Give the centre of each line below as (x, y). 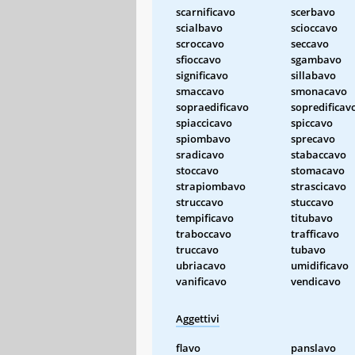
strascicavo (319, 186)
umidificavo (320, 265)
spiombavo (203, 138)
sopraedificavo (212, 107)
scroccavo (200, 43)
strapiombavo (211, 186)
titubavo (312, 218)
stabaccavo (319, 154)
